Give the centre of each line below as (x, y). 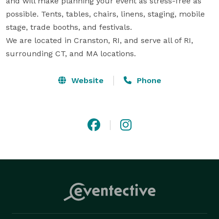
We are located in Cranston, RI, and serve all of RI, (99, 40)
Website (86, 80)
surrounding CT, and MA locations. (71, 53)
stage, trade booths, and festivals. (70, 27)
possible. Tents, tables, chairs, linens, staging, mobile (105, 14)
